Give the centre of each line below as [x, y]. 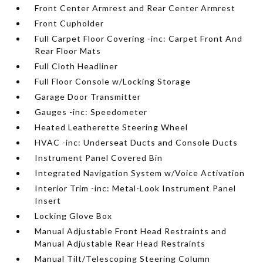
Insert [48, 200]
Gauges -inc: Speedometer [91, 112]
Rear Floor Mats [68, 51]
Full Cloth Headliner [77, 66]
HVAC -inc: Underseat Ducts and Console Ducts [136, 142]
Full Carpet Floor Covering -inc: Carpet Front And [139, 38]
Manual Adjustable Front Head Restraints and [131, 231]
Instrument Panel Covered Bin [99, 158]
